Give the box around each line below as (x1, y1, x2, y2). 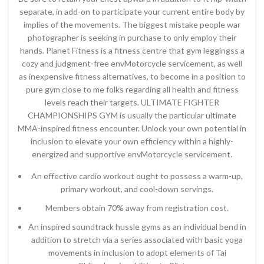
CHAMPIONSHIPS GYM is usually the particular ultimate (28, 110, 236, 120)
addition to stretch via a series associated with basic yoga (31, 235, 243, 245)
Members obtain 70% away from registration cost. (45, 203, 229, 213)
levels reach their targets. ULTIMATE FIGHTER (45, 97, 219, 107)
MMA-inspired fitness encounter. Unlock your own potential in (18, 123, 246, 133)
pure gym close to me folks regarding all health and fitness (25, 84, 239, 94)
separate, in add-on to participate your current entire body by (19, 6, 245, 16)
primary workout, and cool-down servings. (61, 184, 213, 194)
